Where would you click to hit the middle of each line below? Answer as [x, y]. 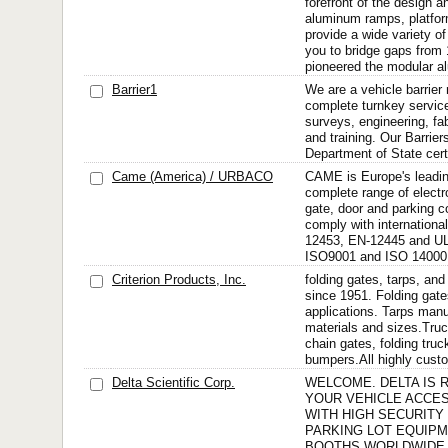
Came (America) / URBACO [192, 176]
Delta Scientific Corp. [173, 382]
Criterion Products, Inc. [179, 279]
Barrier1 [134, 89]
